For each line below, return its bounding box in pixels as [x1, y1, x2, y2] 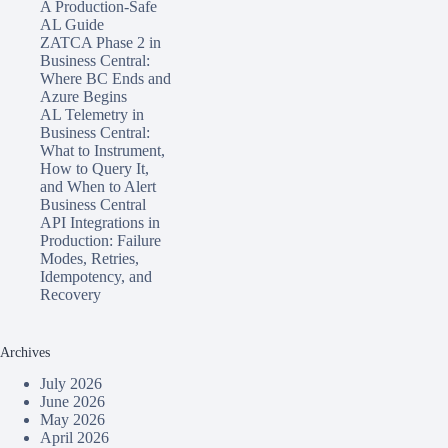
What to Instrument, [40, 141, 165, 159]
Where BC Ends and [40, 69, 171, 87]
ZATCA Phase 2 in [40, 33, 161, 51]
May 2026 [40, 411, 105, 428]
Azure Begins [40, 87, 127, 105]
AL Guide [40, 15, 104, 33]
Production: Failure [40, 231, 161, 249]
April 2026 [40, 429, 109, 446]
